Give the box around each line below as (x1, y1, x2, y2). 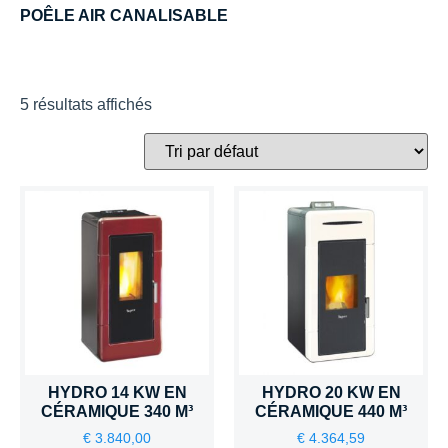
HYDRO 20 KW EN (261, 384, 401, 401)
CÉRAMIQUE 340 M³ (41, 403, 193, 420)
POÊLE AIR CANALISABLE (20, 7, 228, 24)
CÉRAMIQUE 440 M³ (255, 403, 407, 420)
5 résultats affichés (20, 96, 152, 113)
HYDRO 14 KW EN (47, 384, 187, 401)
